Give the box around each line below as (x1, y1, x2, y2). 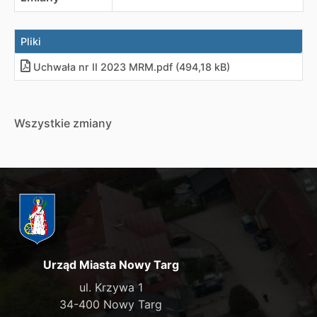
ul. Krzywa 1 (79, 279, 143, 294)
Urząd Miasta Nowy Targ (42, 257, 179, 272)
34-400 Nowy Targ (59, 296, 163, 311)
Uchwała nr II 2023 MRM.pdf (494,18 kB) (33, 61, 230, 73)
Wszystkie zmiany (14, 116, 112, 130)
